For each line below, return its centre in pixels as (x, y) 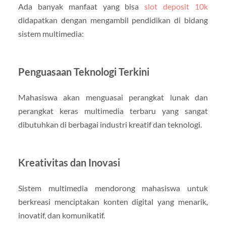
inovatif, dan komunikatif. (61, 215)
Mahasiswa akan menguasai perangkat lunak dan (113, 97)
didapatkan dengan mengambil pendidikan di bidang (113, 20)
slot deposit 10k (176, 6)
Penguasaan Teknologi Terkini (83, 71)
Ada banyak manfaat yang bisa (81, 6)
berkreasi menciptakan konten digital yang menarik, (113, 201)
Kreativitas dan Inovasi (69, 162)
